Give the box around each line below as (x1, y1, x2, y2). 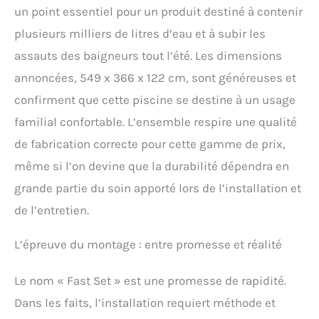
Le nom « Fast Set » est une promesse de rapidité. (14, 273, 286, 288)
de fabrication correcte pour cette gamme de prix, (14, 136, 286, 151)
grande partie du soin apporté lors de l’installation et (14, 180, 301, 195)
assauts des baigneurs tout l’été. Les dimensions (14, 48, 282, 63)
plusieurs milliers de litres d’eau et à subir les (14, 26, 266, 41)
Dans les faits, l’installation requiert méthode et (14, 295, 276, 310)
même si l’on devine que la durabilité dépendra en (14, 158, 289, 173)
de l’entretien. (14, 202, 89, 217)
